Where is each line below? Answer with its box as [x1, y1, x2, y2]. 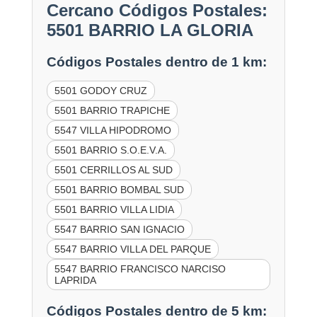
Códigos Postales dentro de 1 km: [46, 54, 267, 70]
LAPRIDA [54, 275, 96, 287]
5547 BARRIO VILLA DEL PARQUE [54, 243, 211, 255]
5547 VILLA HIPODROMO [54, 125, 171, 137]
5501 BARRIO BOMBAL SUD [54, 184, 184, 196]
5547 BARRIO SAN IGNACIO [54, 224, 185, 236]
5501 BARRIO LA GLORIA [46, 21, 253, 40]
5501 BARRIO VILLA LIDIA [54, 204, 174, 216]
